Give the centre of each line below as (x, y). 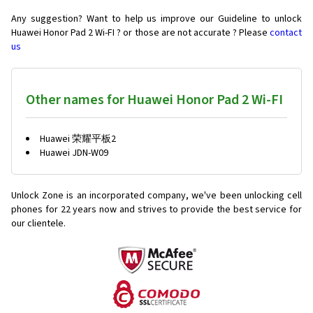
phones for (35, 210)
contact (286, 33)
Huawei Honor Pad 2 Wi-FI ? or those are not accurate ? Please (140, 33)
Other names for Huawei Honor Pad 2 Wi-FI (154, 100)
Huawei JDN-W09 (74, 153)
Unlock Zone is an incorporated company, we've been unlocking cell (156, 196)
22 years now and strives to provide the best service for (181, 210)
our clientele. (38, 224)
